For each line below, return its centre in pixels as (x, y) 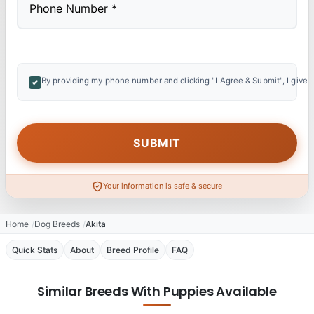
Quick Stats (35, 250)
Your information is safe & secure (163, 186)
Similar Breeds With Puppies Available (157, 292)
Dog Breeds (57, 224)
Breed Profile (133, 250)
